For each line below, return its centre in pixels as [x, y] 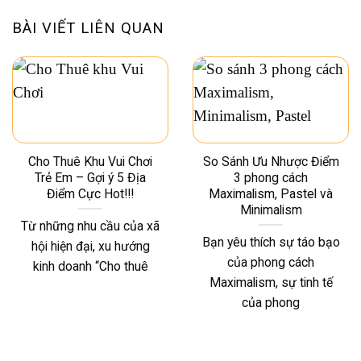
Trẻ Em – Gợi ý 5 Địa [90, 177]
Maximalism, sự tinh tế [271, 283]
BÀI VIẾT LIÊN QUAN [88, 29]
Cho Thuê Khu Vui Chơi [90, 161]
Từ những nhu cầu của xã [90, 226]
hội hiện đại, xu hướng [90, 247]
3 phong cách [271, 177]
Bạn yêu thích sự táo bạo [271, 243]
